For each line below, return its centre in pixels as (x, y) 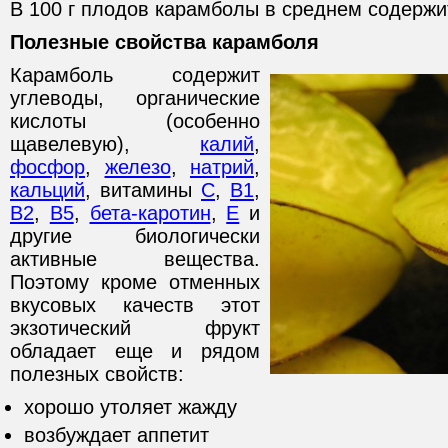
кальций (47, 190)
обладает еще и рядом (135, 351)
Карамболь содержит (135, 75)
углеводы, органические (135, 98)
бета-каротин (150, 213)
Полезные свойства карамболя (164, 42)
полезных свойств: (97, 374)
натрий (222, 167)
